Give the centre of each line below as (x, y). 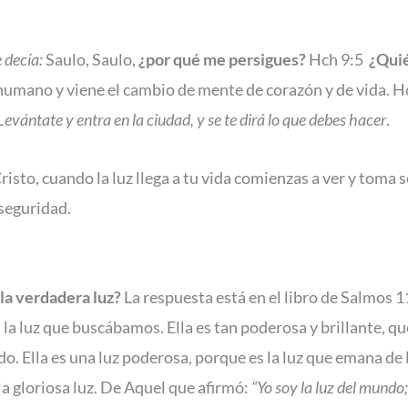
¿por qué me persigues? (222, 59)
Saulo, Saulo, (91, 59)
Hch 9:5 (337, 59)
